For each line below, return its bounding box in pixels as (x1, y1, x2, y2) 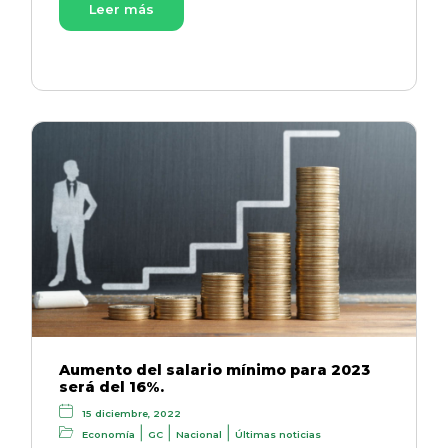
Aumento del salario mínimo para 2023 (59, 360, 371, 379)
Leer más (89, 2, 155, 18)
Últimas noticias (235, 428, 322, 440)
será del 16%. (59, 377, 165, 396)
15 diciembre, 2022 (82, 407, 182, 419)
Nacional (176, 428, 223, 440)
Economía (82, 428, 136, 440)
